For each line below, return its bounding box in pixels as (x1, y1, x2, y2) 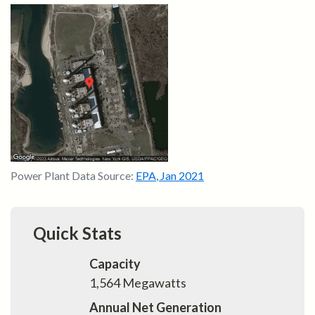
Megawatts (120, 275, 186, 291)
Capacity (89, 256, 141, 272)
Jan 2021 (160, 169, 204, 183)
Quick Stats (33, 223, 122, 244)
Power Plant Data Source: (11, 169, 136, 183)
